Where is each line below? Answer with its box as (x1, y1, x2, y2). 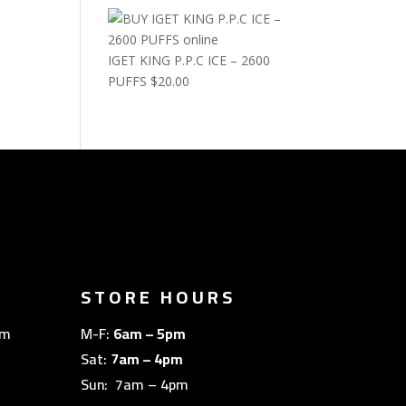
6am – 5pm (113, 319, 187, 347)
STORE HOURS (81, 279, 237, 314)
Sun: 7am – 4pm (81, 370, 189, 398)
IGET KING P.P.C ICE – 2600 (108, 52, 271, 69)
